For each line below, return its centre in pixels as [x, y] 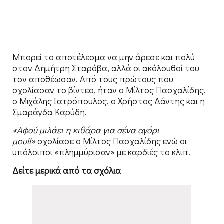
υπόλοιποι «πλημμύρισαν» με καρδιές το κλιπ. [101, 152]
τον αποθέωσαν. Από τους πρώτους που [93, 79]
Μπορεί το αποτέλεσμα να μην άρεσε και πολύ [104, 57]
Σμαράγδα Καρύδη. [50, 112]
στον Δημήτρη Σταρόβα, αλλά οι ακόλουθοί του [106, 68]
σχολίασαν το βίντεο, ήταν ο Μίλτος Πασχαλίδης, [109, 90]
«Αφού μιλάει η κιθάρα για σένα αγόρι [86, 130]
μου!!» [24, 141]
